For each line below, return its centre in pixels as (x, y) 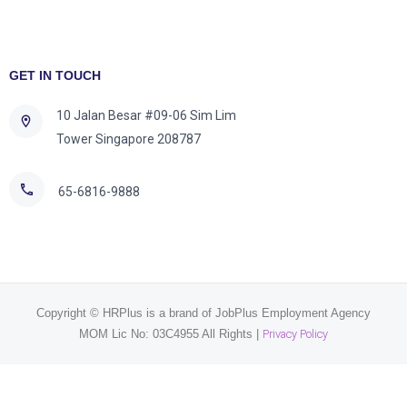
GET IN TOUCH (55, 76)
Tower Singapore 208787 (129, 139)
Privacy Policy (295, 333)
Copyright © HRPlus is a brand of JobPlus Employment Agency (203, 313)
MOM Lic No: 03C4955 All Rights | (171, 333)
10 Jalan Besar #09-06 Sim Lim (147, 115)
